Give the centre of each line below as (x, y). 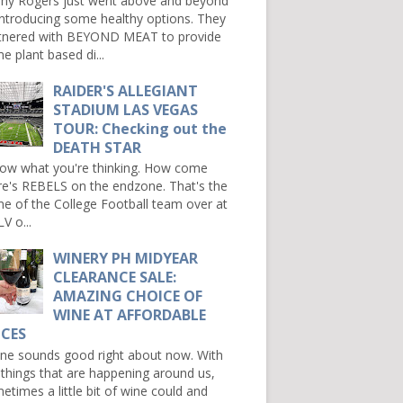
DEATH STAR (98, 147)
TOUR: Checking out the (140, 128)
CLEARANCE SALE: (115, 277)
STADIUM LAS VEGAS (126, 109)
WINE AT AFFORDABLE (130, 314)
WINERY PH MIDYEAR (126, 258)
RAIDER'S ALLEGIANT (126, 90)
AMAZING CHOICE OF (128, 296)
